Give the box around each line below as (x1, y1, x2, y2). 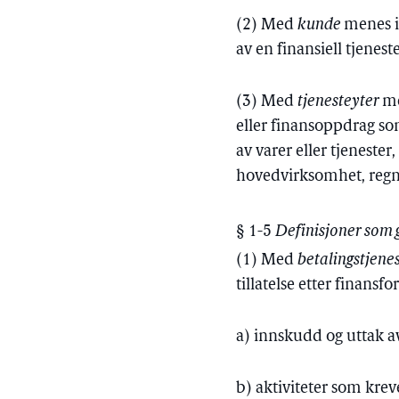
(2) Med (236, 17, 298, 34)
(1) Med (236, 252, 298, 269)
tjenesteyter (297, 94, 383, 110)
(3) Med (236, 94, 298, 110)
